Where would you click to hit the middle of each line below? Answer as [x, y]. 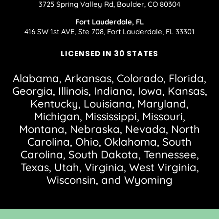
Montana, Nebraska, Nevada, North [109, 129]
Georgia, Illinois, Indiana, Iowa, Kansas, [109, 91]
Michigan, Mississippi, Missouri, [109, 116]
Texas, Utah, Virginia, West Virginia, [109, 167]
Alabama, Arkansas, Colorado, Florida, [109, 78]
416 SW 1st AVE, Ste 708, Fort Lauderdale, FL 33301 [109, 31]
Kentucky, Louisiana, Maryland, [109, 103]
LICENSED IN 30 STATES [109, 53]
